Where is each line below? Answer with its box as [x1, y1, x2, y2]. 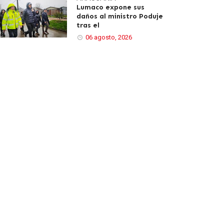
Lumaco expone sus [76, 3, 144, 11]
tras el [76, 21, 99, 29]
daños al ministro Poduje [76, 12, 163, 20]
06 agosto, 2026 [85, 33, 132, 41]
